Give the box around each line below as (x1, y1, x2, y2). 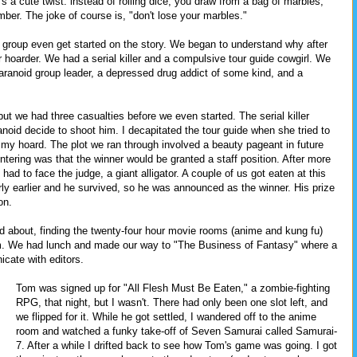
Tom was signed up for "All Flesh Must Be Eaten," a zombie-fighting (16, 281, 330, 294)
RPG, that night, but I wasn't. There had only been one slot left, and (16, 296, 328, 308)
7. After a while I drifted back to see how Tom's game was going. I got (16, 339, 337, 351)
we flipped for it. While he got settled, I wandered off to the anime (16, 310, 316, 323)
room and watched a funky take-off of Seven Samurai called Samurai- (16, 324, 337, 337)
